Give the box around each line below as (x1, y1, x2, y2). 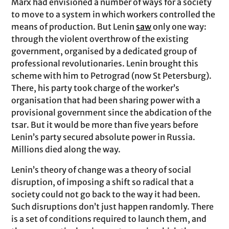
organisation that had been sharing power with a (11, 95, 201, 105)
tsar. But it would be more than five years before (11, 120, 199, 130)
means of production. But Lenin (11, 21, 136, 32)
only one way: (151, 21, 207, 32)
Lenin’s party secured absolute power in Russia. (11, 132, 196, 142)
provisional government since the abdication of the (11, 107, 212, 118)
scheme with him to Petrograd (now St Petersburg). (11, 71, 212, 81)
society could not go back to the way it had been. (11, 189, 201, 199)
